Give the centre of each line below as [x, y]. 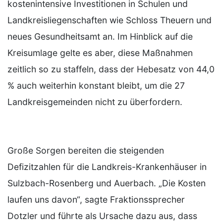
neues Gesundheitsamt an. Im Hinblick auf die [100, 36]
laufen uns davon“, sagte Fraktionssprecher [96, 199]
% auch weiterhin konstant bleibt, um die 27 [96, 85]
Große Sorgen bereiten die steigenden [86, 150]
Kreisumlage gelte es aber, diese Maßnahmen [100, 53]
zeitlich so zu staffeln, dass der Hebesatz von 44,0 [111, 69]
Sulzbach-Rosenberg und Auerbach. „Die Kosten [107, 183]
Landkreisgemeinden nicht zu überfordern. [95, 102]
